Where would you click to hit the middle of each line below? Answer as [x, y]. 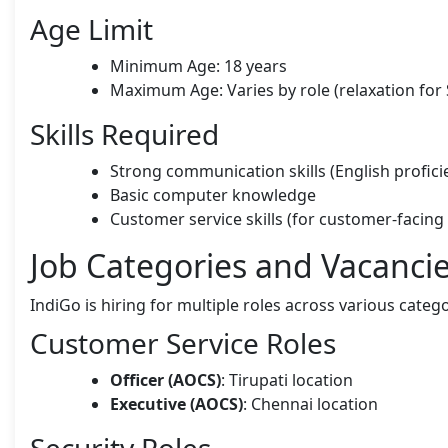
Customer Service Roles [183, 342]
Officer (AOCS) [165, 379]
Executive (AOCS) [176, 403]
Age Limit [91, 28]
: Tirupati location [287, 379]
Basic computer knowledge [213, 194]
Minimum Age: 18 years [198, 65]
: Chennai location [310, 403]
